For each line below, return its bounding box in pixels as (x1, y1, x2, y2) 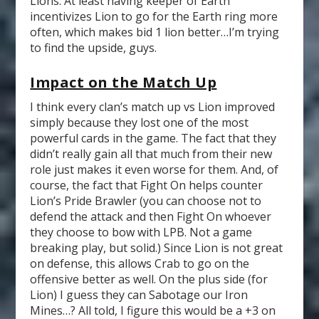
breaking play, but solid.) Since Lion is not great (30, 240, 283, 256)
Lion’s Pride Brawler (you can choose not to (30, 193, 262, 209)
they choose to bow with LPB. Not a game (30, 224, 253, 241)
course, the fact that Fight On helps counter (30, 177, 263, 194)
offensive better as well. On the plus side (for (30, 271, 268, 288)
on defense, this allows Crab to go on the (30, 256, 250, 272)
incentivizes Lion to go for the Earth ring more (30, 8, 278, 24)
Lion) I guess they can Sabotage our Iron (30, 287, 249, 303)
